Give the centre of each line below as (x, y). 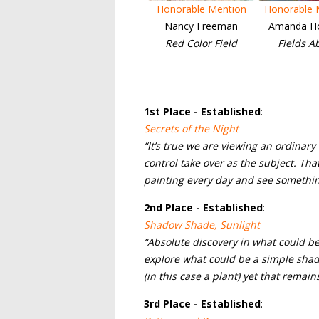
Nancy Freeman (201, 26)
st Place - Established (205, 111)
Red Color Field (201, 43)
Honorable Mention (201, 9)
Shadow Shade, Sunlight (202, 225)
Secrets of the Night (191, 129)
